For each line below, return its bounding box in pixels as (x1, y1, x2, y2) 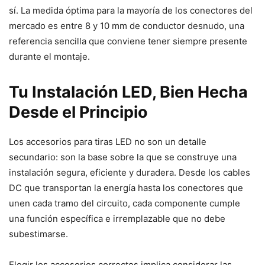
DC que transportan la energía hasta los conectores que (9, 182, 243, 193)
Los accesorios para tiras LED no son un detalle (9, 135, 206, 147)
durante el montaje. (9, 50, 90, 62)
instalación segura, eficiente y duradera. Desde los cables (9, 166, 250, 178)
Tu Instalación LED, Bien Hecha (9, 82, 248, 102)
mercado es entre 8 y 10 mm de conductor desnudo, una (9, 20, 244, 31)
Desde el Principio (9, 102, 148, 122)
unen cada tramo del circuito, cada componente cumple (9, 197, 240, 209)
